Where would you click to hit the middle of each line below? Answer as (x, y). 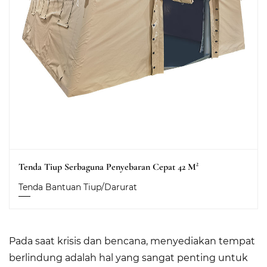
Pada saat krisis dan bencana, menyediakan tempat (132, 241)
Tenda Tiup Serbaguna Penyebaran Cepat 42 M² (108, 167)
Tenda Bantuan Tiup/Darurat (78, 187)
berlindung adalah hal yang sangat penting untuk (128, 258)
